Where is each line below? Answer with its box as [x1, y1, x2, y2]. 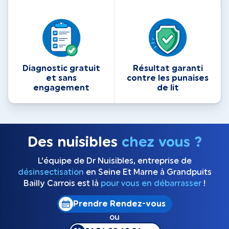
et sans [45, 74, 77, 83]
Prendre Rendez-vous [73, 199, 166, 208]
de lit [156, 84, 179, 93]
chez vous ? [121, 135, 202, 150]
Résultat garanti [132, 64, 203, 73]
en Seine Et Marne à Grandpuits [83, 168, 212, 176]
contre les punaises [127, 74, 209, 83]
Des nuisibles [27, 135, 122, 150]
